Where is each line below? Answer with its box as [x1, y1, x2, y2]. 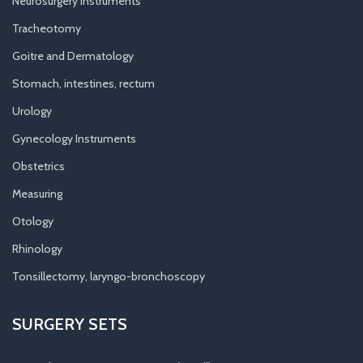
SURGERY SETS [12, 314, 127, 334]
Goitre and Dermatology [12, 48, 134, 63]
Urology [12, 103, 52, 118]
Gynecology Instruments [12, 130, 136, 146]
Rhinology [12, 241, 62, 256]
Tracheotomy [12, 20, 81, 36]
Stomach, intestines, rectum [12, 75, 155, 91]
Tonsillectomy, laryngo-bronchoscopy [12, 268, 205, 284]
